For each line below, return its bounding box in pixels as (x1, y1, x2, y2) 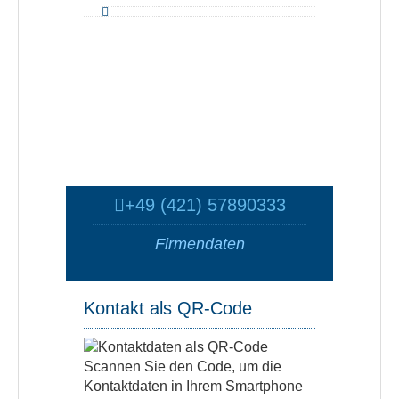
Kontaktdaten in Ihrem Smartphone (84, 379, 303, 394)
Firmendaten (154, 235, 245, 253)
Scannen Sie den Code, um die (84, 359, 281, 374)
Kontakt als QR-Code (84, 298, 252, 318)
